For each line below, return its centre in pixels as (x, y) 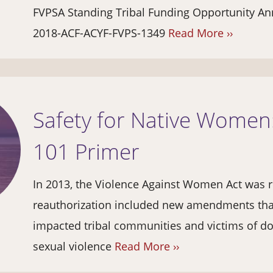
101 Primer (86, 152)
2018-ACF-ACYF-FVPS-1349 (101, 33)
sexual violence (74, 246)
